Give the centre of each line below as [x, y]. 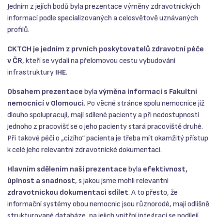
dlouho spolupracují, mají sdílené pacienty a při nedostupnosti [103, 115]
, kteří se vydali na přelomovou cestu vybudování [99, 61]
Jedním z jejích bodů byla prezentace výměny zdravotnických [104, 7]
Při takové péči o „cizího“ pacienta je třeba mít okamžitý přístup [108, 139]
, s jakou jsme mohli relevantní [122, 181]
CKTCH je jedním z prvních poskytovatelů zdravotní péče [106, 49]
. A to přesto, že [153, 193]
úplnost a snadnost [41, 181]
